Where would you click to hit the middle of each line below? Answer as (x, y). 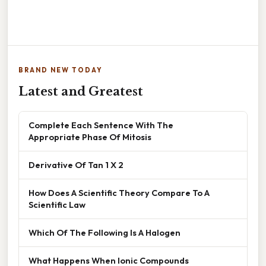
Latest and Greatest (81, 92)
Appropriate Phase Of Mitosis (90, 137)
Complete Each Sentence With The (101, 125)
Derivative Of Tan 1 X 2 (76, 165)
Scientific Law (57, 205)
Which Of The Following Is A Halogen (104, 233)
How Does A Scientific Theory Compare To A (119, 193)
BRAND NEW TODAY (61, 70)
